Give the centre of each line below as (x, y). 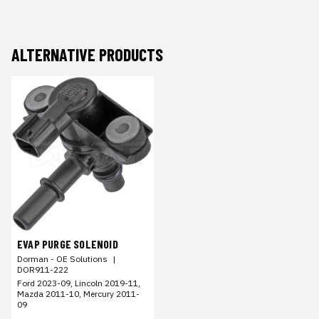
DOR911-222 (43, 269)
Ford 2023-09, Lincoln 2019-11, (79, 283)
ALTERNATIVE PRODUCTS (87, 54)
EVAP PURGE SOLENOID (68, 244)
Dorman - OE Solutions (62, 258)
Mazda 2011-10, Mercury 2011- (78, 293)
